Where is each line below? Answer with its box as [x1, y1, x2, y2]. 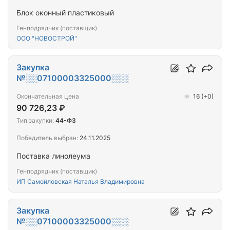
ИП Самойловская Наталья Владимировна [16, 178, 145, 186]
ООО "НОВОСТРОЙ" [16, 34, 77, 43]
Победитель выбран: [16, 134, 78, 142]
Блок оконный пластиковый [16, 8, 114, 17]
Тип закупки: [16, 117, 54, 125]
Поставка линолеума [16, 151, 90, 161]
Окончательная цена [16, 92, 79, 101]
